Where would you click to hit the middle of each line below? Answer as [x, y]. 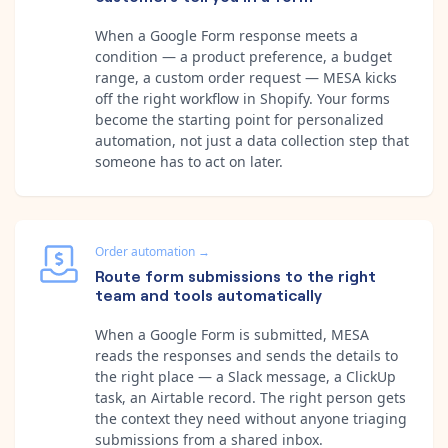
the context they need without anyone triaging [251, 418]
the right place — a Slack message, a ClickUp [245, 376]
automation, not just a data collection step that [252, 140]
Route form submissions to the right [235, 274]
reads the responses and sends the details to [246, 355]
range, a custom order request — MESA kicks [246, 77]
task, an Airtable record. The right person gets [250, 397]
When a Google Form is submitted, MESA [232, 334]
